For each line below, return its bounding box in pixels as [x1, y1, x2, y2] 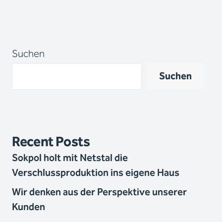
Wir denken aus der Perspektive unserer [12, 184, 187, 200]
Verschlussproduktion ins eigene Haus [12, 165, 179, 181]
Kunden [12, 199, 45, 215]
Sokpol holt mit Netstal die [12, 150, 128, 166]
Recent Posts [12, 131, 90, 153]
